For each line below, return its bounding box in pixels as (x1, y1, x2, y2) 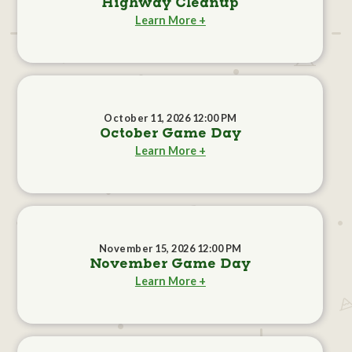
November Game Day (90, 255, 251, 273)
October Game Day (99, 125, 241, 143)
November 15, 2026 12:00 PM (98, 242, 242, 255)
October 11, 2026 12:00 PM (104, 112, 237, 125)
